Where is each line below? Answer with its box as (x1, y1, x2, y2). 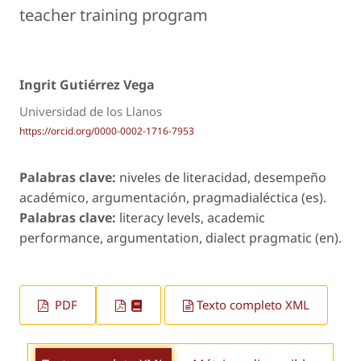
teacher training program (19, 4, 208, 27)
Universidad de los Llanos (19, 103, 162, 120)
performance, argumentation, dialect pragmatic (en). (19, 229, 342, 247)
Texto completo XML (196, 297, 309, 313)
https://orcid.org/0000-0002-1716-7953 (19, 124, 194, 139)
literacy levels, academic (119, 209, 265, 227)
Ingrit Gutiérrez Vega (19, 76, 155, 94)
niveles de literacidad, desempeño (119, 168, 326, 187)
